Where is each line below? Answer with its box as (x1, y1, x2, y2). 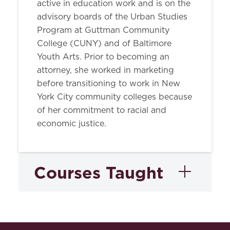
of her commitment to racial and (37, 106, 166, 114)
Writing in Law (68, 216, 129, 225)
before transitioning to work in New (37, 80, 180, 88)
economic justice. (37, 120, 106, 128)
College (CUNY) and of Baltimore (37, 40, 171, 48)
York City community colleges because (37, 93, 192, 101)
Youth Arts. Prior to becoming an (37, 53, 169, 61)
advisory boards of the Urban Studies (37, 13, 187, 21)
